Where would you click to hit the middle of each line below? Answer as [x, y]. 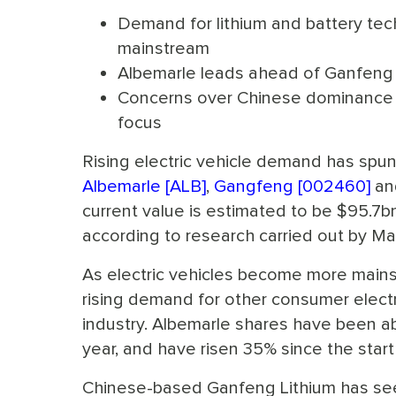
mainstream [164, 48]
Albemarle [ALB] [144, 186]
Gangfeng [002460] [292, 186]
